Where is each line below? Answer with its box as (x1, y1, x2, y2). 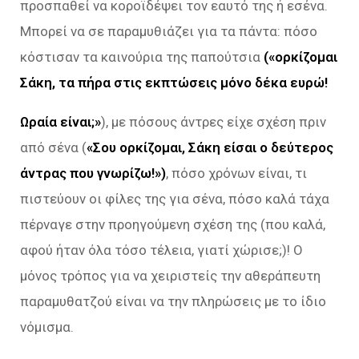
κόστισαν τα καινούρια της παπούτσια (20, 48, 264, 65)
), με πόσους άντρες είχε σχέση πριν (101, 113, 326, 130)
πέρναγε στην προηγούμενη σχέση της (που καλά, (20, 216, 325, 232)
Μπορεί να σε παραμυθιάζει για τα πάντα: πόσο (20, 22, 317, 39)
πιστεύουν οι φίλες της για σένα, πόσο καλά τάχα (20, 190, 329, 207)
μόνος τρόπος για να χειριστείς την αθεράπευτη (20, 267, 321, 284)
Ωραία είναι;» (20, 113, 101, 130)
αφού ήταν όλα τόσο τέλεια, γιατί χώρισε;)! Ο (20, 241, 303, 258)
